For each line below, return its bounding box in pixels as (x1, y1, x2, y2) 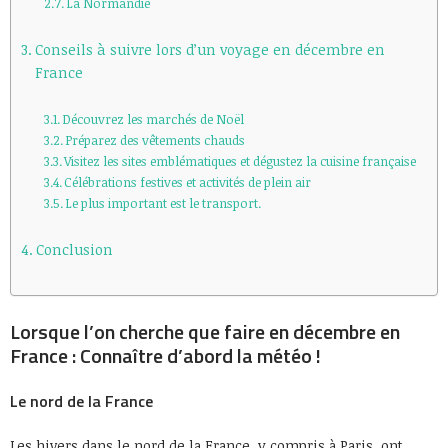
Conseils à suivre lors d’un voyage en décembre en (34, 39, 385, 60)
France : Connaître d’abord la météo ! (10, 340, 321, 371)
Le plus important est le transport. (65, 194, 262, 213)
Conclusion (35, 239, 113, 260)
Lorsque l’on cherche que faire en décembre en (10, 316, 400, 347)
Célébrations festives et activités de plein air (64, 173, 312, 192)
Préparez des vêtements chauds (65, 131, 246, 150)
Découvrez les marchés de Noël (62, 110, 245, 129)
